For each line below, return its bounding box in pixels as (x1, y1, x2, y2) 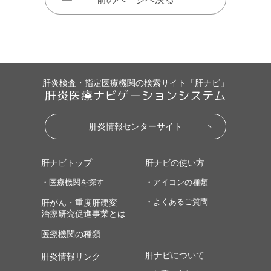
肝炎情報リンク (41, 251, 100, 261)
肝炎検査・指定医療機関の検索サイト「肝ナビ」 (42, 77, 229, 88)
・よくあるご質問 (145, 197, 208, 206)
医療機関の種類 (41, 229, 100, 239)
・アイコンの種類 (145, 177, 208, 187)
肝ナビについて (145, 250, 204, 260)
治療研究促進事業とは (41, 208, 126, 218)
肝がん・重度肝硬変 (41, 197, 117, 207)
